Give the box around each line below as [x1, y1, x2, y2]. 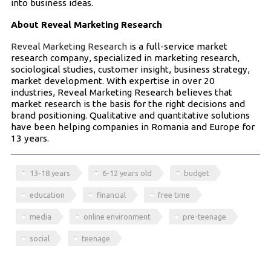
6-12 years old [102, 168, 152, 177]
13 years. [10, 132, 49, 143]
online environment [83, 212, 151, 221]
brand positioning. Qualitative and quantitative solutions [10, 109, 250, 120]
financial [97, 190, 126, 199]
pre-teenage [183, 212, 227, 221]
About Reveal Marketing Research [10, 19, 162, 30]
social [30, 233, 50, 243]
